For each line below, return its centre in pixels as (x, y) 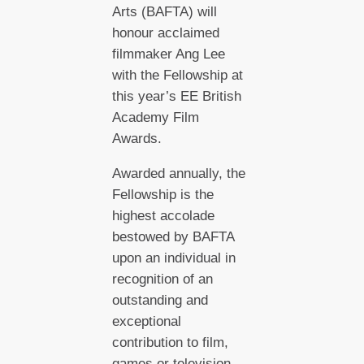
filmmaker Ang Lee (168, 54)
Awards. (139, 139)
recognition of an (162, 279)
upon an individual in (173, 258)
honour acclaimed (165, 33)
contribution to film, (170, 342)
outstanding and (160, 300)
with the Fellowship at (177, 76)
